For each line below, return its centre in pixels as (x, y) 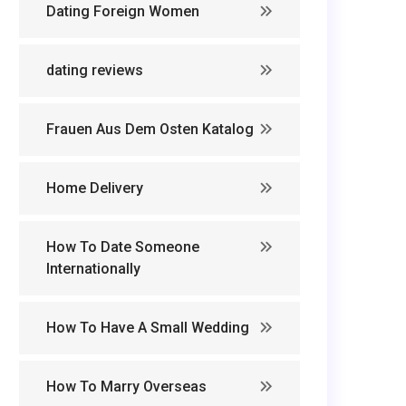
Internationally (93, 269)
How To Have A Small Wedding (148, 328)
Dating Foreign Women (123, 11)
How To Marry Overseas (126, 387)
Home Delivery (95, 188)
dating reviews (95, 70)
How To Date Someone (123, 247)
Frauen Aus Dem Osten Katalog (150, 129)
